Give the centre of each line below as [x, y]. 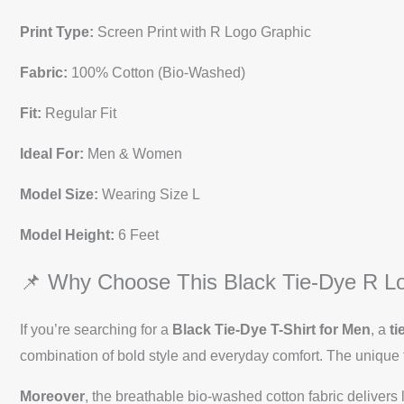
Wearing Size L [149, 194]
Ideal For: [52, 153]
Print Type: [57, 32]
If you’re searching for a [96, 330]
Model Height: [67, 234]
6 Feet [137, 234]
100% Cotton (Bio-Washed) [156, 72]
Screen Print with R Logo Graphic [202, 32]
